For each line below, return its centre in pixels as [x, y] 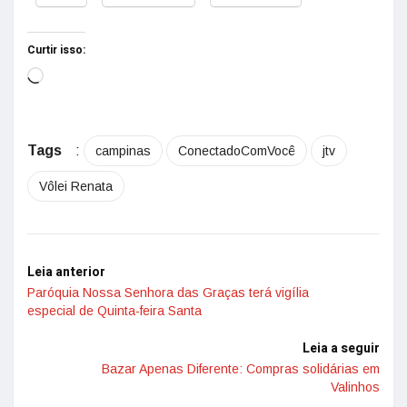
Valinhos [355, 387]
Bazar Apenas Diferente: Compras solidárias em [241, 368]
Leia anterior [66, 272]
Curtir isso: [56, 50]
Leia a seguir [341, 348]
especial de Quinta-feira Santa [114, 310]
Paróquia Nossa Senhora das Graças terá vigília [168, 292]
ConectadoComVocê [237, 150]
